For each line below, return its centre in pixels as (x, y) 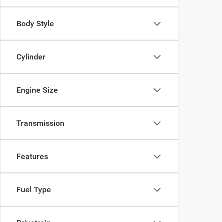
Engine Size (37, 90)
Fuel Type (34, 190)
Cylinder (31, 57)
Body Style (35, 24)
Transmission (40, 123)
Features (32, 156)
